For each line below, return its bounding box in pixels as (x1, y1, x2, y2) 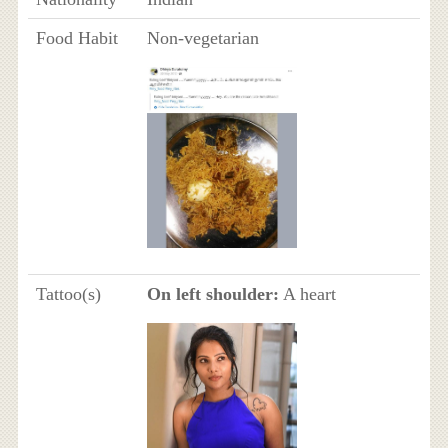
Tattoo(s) (35, 283, 101, 304)
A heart (278, 283, 336, 304)
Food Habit (35, 27, 118, 48)
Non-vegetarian (146, 27, 259, 48)
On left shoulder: (146, 283, 279, 304)
